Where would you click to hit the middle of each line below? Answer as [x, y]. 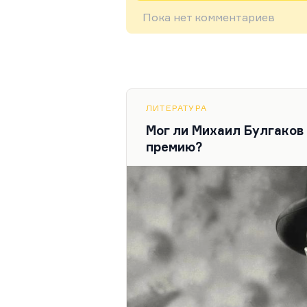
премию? [174, 147]
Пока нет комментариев [209, 17]
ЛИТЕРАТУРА [176, 108]
